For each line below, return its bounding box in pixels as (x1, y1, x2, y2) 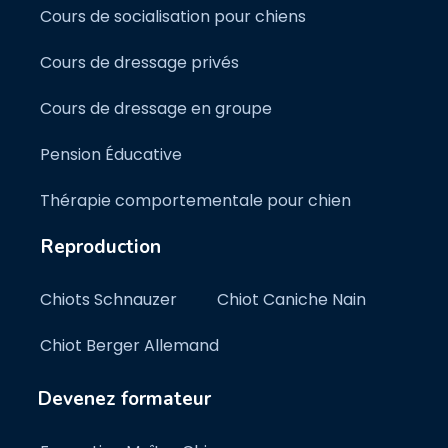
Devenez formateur (38, 386, 211, 412)
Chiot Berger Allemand (40, 334, 219, 357)
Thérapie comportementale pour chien (40, 189, 351, 212)
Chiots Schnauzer (40, 288, 177, 311)
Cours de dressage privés (40, 51, 239, 74)
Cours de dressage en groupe (40, 97, 272, 120)
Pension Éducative (40, 143, 182, 166)
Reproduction (41, 234, 161, 260)
